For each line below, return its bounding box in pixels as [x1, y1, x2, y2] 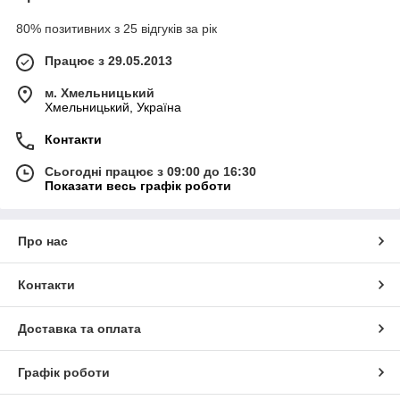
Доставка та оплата [18, 321, 141, 337]
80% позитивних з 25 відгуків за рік [16, 21, 217, 37]
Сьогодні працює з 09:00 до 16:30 [45, 164, 256, 179]
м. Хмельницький [45, 86, 154, 101]
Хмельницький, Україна [45, 100, 181, 115]
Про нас [18, 234, 68, 249]
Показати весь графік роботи [45, 179, 231, 194]
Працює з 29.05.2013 [45, 54, 172, 69]
